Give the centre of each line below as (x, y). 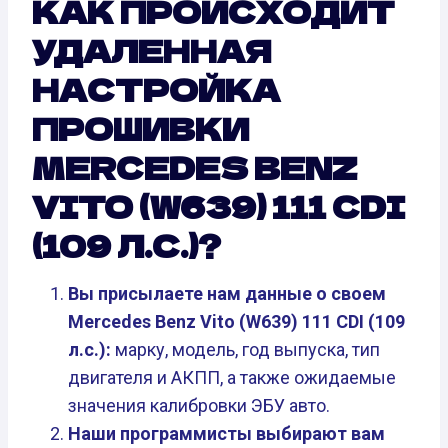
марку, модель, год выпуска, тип (245, 350)
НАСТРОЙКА (156, 89)
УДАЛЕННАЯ (151, 50)
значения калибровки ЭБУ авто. (199, 406)
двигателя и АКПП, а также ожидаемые (232, 378)
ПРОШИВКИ (140, 128)
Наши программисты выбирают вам (226, 434)
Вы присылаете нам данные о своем (227, 294)
